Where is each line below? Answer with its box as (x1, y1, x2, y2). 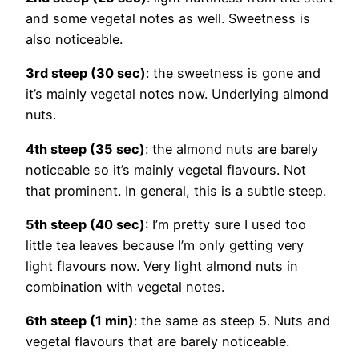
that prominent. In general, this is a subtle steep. (26, 182, 326, 199)
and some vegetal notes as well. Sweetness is (26, 10, 310, 27)
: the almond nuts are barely (145, 140, 318, 157)
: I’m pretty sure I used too (145, 216, 306, 232)
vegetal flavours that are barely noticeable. (26, 333, 289, 350)
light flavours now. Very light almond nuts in (26, 257, 298, 274)
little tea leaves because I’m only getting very (26, 236, 304, 253)
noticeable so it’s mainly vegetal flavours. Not (26, 161, 306, 178)
